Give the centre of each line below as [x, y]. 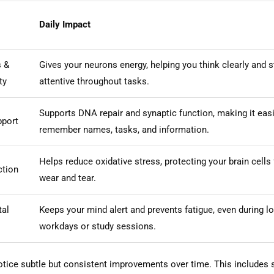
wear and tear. [67, 178]
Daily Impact [65, 25]
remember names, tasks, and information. [124, 130]
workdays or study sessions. [97, 227]
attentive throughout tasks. [94, 82]
